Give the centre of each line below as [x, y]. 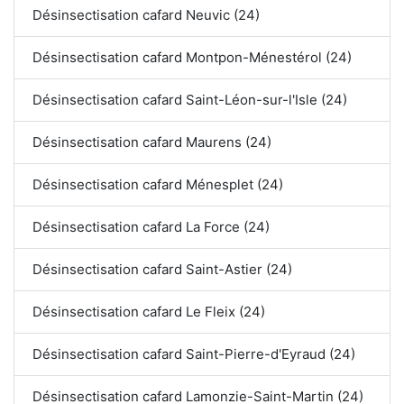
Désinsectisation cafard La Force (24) [151, 227]
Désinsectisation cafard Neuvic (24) [146, 15]
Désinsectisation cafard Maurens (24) [152, 142]
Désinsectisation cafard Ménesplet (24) [158, 185]
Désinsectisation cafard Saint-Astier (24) [162, 270]
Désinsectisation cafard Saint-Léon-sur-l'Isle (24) [190, 100]
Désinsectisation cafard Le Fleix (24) [149, 312]
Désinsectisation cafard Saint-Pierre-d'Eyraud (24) [194, 354]
